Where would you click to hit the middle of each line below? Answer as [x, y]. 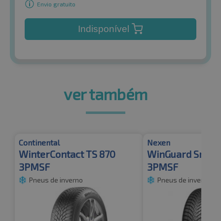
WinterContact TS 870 [67, 154]
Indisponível [104, 29]
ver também [106, 94]
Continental [39, 143]
